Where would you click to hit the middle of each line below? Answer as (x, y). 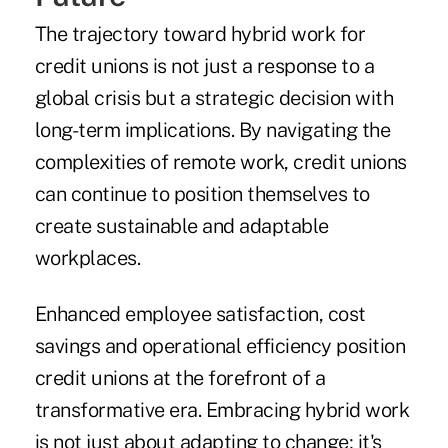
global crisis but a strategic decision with (214, 98)
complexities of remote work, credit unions (220, 162)
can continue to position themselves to (202, 194)
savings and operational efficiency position (220, 346)
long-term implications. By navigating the (212, 130)
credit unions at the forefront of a (180, 378)
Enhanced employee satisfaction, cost (200, 314)
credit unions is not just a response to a (204, 66)
